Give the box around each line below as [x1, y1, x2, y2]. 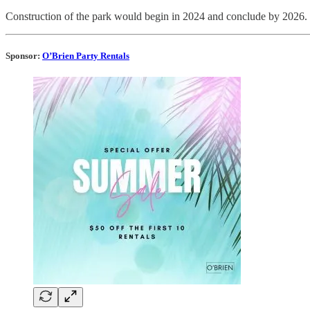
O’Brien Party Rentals [42, 50, 129, 61]
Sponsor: [6, 50, 42, 61]
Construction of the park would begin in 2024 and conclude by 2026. [6, 10, 307, 22]
